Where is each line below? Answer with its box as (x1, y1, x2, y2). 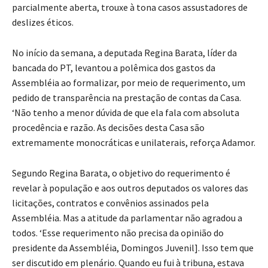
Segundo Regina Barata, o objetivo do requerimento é (12, 166, 230, 179)
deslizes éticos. (12, 16, 74, 28)
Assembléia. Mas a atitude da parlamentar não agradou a (12, 211, 242, 224)
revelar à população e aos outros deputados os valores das (12, 181, 248, 194)
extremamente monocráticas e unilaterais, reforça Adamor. (12, 136, 255, 148)
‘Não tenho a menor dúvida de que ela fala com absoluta (12, 106, 239, 118)
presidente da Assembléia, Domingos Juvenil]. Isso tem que (12, 241, 254, 254)
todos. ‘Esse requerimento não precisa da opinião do (12, 226, 224, 239)
